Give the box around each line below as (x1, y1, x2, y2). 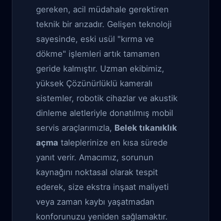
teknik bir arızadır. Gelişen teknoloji (36, 19, 172, 29)
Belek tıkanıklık (114, 123, 177, 133)
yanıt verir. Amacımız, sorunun (36, 152, 153, 162)
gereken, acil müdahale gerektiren (36, 4, 169, 14)
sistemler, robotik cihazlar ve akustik (36, 93, 178, 103)
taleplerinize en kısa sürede (58, 138, 168, 147)
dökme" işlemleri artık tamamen (36, 49, 160, 59)
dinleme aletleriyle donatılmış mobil (36, 108, 173, 118)
